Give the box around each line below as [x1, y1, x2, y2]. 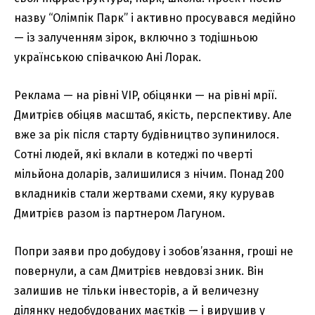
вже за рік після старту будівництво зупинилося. [14, 127, 279, 141]
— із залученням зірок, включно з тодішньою [14, 30, 258, 44]
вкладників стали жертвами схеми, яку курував [14, 186, 275, 200]
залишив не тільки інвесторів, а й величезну [14, 283, 259, 297]
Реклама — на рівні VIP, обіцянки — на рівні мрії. [14, 88, 277, 102]
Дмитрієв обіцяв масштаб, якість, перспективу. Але [14, 108, 292, 122]
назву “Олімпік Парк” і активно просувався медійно [14, 11, 295, 25]
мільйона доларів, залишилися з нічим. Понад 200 [14, 167, 284, 181]
